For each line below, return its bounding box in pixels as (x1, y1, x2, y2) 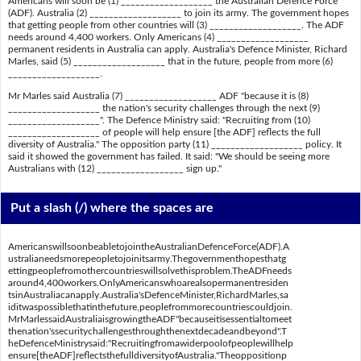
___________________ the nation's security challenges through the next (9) (7, 102, 320, 113)
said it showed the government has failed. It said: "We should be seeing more (7, 151, 330, 161)
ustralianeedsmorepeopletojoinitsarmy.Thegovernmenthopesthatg (7, 254, 286, 264)
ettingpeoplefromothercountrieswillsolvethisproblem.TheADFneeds (7, 266, 292, 276)
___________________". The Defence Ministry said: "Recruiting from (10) (7, 114, 310, 125)
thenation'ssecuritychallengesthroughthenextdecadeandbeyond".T (7, 326, 287, 337)
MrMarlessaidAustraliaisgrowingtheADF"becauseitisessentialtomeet (7, 314, 292, 325)
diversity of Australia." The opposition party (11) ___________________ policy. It (7, 139, 342, 149)
